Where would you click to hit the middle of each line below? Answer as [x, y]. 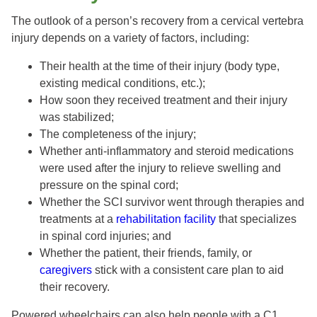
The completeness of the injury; [118, 134]
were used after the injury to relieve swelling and [160, 168]
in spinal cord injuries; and [105, 236]
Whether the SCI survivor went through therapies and [172, 202]
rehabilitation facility [166, 219]
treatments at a [78, 219]
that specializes [256, 219]
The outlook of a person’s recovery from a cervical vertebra [157, 21]
